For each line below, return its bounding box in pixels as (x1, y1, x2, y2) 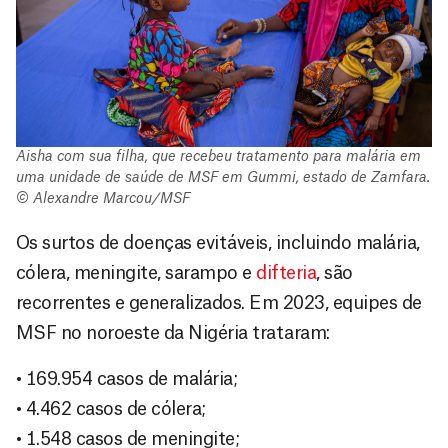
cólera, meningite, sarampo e (16, 264, 257, 283)
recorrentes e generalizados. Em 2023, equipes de (16, 294, 422, 313)
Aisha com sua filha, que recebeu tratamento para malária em (16, 150, 421, 165)
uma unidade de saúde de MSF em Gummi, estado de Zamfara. (16, 171, 430, 186)
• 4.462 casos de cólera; (16, 400, 206, 419)
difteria (256, 264, 317, 283)
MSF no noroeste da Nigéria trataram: (16, 324, 330, 343)
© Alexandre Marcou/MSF (16, 192, 190, 207)
